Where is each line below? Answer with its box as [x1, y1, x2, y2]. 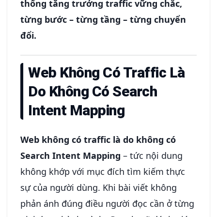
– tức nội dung [121, 150, 183, 162]
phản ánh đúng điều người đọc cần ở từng [20, 198, 194, 210]
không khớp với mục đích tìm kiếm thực [20, 166, 185, 178]
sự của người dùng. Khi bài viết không [20, 182, 177, 194]
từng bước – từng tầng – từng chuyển [20, 13, 186, 25]
